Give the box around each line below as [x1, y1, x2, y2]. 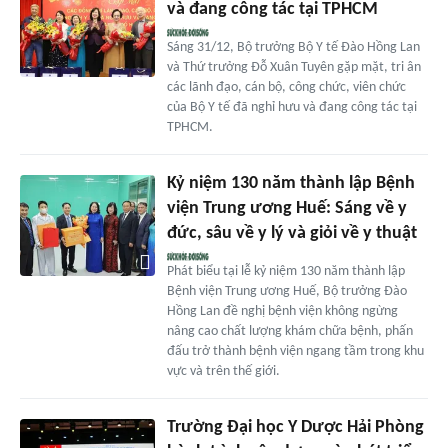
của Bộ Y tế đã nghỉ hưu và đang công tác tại [166, 100, 417, 116]
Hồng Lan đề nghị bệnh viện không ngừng [166, 304, 398, 320]
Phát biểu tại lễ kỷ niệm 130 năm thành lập [166, 264, 405, 280]
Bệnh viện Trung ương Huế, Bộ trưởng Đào [166, 284, 407, 300]
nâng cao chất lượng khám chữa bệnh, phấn [166, 324, 413, 340]
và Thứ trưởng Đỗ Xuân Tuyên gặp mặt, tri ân [166, 60, 421, 76]
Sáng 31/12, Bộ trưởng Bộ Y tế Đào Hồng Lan [166, 40, 420, 56]
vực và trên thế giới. [166, 364, 280, 380]
